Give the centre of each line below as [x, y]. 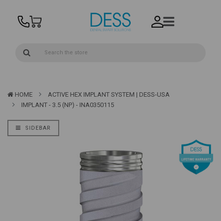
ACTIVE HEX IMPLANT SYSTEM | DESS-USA [109, 95]
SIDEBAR [37, 128]
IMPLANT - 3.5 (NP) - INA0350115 [68, 105]
